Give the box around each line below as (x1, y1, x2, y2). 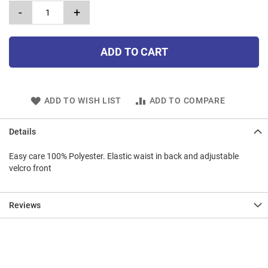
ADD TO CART (100, 45, 168, 59)
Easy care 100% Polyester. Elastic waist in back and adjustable (9, 151, 239, 162)
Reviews (9, 200, 41, 211)
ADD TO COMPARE (149, 96, 226, 106)
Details (9, 127, 36, 137)
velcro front (9, 163, 51, 173)
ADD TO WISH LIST (44, 96, 121, 106)
